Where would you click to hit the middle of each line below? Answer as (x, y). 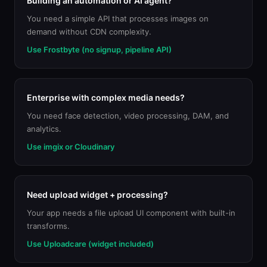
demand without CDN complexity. (89, 32)
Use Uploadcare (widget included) (90, 244)
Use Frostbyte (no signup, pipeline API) (99, 49)
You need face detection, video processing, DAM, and (128, 116)
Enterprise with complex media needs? (106, 97)
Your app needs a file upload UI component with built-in (131, 213)
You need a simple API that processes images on (118, 18)
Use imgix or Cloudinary (71, 147)
